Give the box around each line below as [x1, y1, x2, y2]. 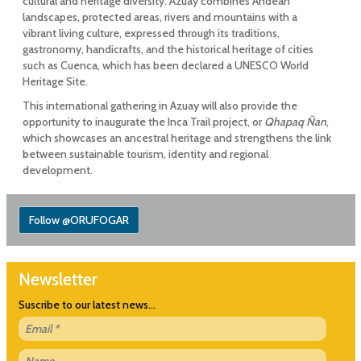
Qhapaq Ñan [263, 114, 326, 129]
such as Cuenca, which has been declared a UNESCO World [22, 58, 309, 73]
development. [22, 163, 93, 177]
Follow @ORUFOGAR [28, 213, 129, 227]
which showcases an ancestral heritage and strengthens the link [22, 131, 331, 145]
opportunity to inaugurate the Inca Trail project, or [22, 114, 264, 129]
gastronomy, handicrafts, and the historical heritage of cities [22, 42, 313, 56]
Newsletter [18, 269, 97, 289]
